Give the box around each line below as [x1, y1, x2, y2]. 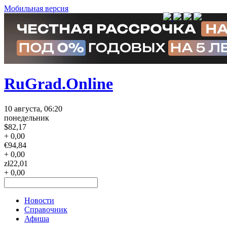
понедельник [4, 113, 49, 122]
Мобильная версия [4, 4, 68, 13]
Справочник [24, 205, 67, 214]
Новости [24, 196, 54, 205]
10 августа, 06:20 [4, 104, 62, 113]
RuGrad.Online [4, 74, 113, 93]
